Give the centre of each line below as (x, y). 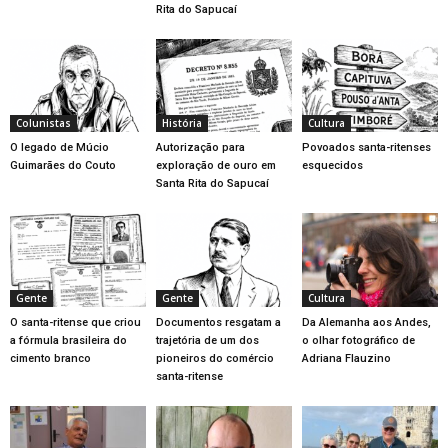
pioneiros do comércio (214, 358)
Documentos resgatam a (218, 322)
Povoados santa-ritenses (366, 148)
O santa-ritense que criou (75, 322)
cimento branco (50, 358)
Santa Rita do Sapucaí (212, 184)
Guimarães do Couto (63, 166)
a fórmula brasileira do (68, 340)
